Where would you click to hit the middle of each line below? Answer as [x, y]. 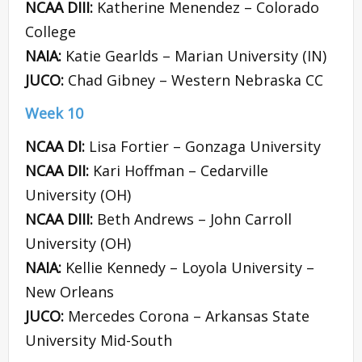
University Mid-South [99, 341]
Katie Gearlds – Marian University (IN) [196, 56]
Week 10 [54, 114]
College [51, 32]
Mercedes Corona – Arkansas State [189, 316]
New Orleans [69, 292]
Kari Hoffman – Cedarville [181, 171]
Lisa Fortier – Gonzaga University [205, 147]
